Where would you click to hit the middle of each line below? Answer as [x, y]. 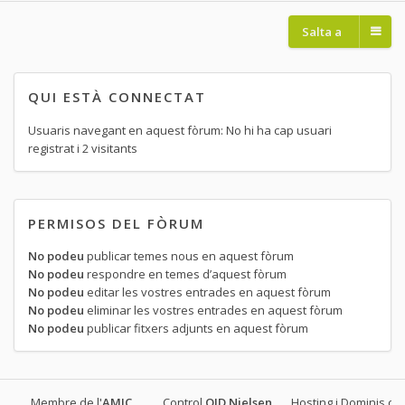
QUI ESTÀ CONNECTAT [117, 96]
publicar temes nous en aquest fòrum [189, 256]
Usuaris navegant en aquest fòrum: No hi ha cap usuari [180, 130]
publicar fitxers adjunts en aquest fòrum [196, 329]
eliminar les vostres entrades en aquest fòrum [213, 311]
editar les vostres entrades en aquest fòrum [207, 292]
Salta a [322, 31]
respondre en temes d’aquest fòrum [185, 274]
